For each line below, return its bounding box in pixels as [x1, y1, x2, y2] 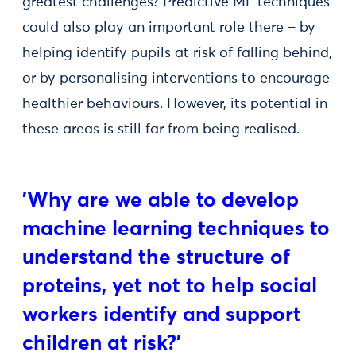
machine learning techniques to [22, 219, 330, 240]
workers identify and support [22, 305, 301, 326]
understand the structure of [22, 248, 290, 269]
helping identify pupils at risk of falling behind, [22, 46, 332, 60]
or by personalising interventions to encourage [22, 72, 330, 86]
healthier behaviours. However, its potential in [22, 97, 327, 111]
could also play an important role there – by [22, 21, 315, 35]
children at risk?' [22, 334, 181, 354]
